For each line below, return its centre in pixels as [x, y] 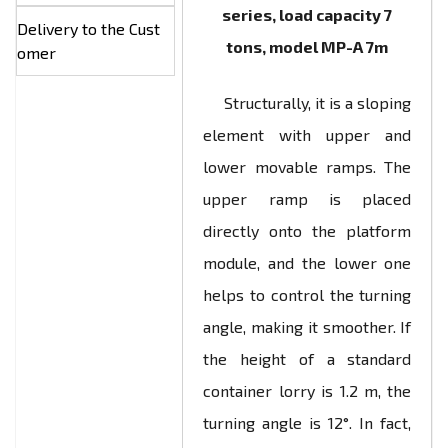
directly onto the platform [307, 230]
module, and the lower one [307, 262]
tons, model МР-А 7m [307, 46]
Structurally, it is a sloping [307, 102]
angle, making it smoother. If [307, 326]
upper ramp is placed [307, 198]
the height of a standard [307, 358]
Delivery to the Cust [88, 28]
